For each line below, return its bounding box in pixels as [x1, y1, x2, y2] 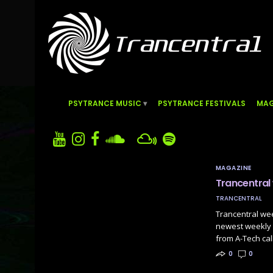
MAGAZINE [215, 163, 252, 172]
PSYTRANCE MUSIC [68, 98, 141, 108]
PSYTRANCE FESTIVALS [158, 98, 246, 108]
